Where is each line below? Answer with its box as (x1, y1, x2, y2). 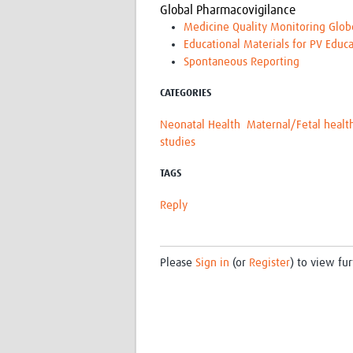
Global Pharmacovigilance (160, 4, 295, 17)
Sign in (195, 257, 229, 269)
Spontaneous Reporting (184, 56, 299, 69)
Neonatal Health (160, 119, 240, 132)
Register (249, 257, 290, 269)
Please (160, 257, 195, 269)
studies (160, 136, 195, 149)
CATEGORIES (160, 88, 212, 99)
